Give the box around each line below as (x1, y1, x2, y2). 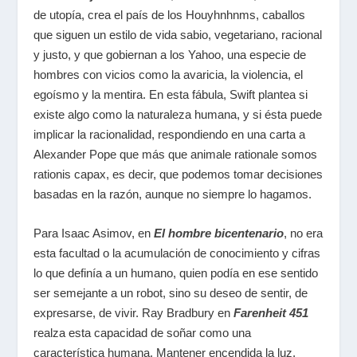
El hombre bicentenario (154, 226, 284, 240)
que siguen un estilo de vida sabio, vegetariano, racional (33, 28, 323, 41)
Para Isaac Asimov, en (33, 226, 155, 240)
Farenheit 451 (233, 306, 309, 320)
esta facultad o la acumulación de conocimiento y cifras (33, 246, 321, 260)
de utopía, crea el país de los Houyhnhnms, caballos (33, 8, 306, 22)
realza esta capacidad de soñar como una (33, 326, 252, 339)
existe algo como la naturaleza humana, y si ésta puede (33, 108, 323, 121)
